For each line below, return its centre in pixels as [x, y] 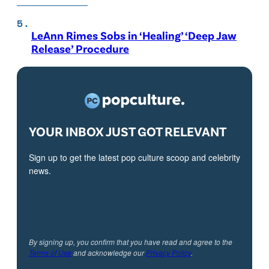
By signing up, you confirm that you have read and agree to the [131, 241]
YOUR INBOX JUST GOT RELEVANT [128, 131]
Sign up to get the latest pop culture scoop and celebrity [134, 157]
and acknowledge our [109, 252]
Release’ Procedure [80, 48]
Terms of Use [50, 252]
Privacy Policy [168, 252]
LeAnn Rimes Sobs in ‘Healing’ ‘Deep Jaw [134, 35]
